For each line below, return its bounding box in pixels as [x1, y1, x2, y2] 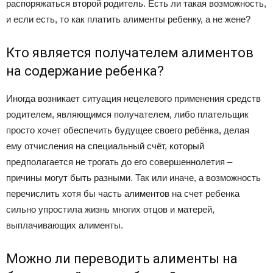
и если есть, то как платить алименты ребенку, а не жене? [6, 14, 250, 25]
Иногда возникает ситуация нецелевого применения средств [6, 93, 261, 104]
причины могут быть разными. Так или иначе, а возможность [6, 172, 261, 183]
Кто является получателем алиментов [6, 45, 253, 61]
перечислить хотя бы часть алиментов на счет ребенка [6, 188, 239, 199]
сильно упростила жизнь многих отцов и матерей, [6, 204, 214, 215]
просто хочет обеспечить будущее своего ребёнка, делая [6, 125, 249, 136]
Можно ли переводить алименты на [6, 251, 238, 267]
